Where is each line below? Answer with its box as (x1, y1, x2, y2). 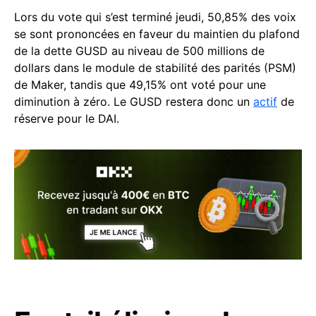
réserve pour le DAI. (14, 111, 119, 126)
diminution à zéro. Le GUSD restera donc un (14, 95, 253, 109)
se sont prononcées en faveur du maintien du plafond (14, 27, 300, 41)
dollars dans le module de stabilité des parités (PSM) (14, 61, 296, 75)
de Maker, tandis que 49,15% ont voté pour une (14, 78, 266, 92)
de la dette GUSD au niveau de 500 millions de (14, 44, 265, 58)
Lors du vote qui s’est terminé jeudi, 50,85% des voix (14, 10, 296, 24)
